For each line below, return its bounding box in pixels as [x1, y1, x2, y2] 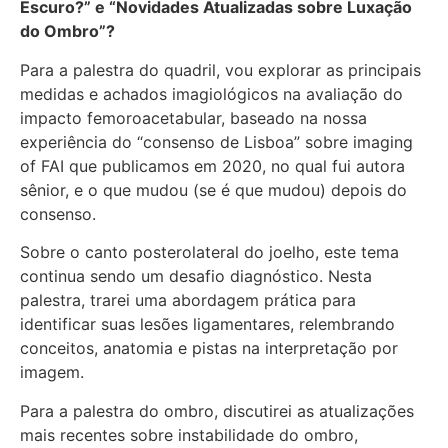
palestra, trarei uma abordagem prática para [20, 290, 356, 311]
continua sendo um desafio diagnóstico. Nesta [20, 266, 372, 287]
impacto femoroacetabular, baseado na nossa [20, 107, 367, 128]
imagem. [20, 362, 84, 383]
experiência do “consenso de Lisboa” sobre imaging [20, 131, 413, 152]
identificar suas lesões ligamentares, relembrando [20, 314, 395, 335]
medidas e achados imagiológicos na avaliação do [20, 83, 403, 104]
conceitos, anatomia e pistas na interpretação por [20, 338, 398, 359]
